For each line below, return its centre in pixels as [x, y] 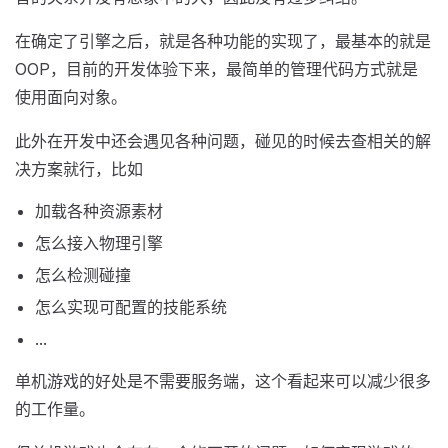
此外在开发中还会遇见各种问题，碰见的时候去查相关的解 [223, 141]
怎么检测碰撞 [83, 275]
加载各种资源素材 [99, 211]
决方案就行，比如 [79, 169]
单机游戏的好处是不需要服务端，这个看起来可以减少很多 [223, 381]
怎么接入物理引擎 [99, 243]
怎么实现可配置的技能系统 [131, 307]
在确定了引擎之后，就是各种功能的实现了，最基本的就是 [223, 41]
